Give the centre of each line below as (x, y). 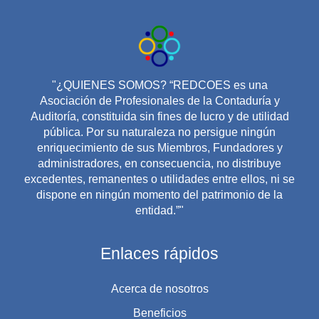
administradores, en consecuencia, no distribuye (159, 163)
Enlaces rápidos (159, 253)
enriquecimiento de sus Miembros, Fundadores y (159, 147)
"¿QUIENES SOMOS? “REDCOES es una (159, 85)
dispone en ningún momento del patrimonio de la (159, 194)
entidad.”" (159, 210)
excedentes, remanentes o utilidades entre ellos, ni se (159, 179)
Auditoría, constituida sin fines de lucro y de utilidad (159, 116)
